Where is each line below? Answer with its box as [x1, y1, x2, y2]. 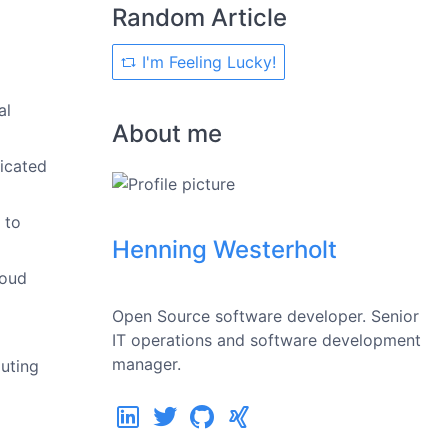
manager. [112, 354, 181, 374]
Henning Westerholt [112, 235, 337, 264]
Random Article [112, 3, 287, 32]
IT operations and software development [112, 330, 421, 350]
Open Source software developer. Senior [112, 306, 419, 326]
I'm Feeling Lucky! [137, 52, 276, 72]
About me [112, 119, 222, 148]
